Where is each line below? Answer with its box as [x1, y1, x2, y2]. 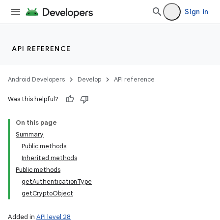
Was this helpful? [8, 95, 58, 103]
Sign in [185, 7, 208, 16]
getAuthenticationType [22, 177, 92, 186]
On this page [16, 118, 57, 127]
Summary [16, 130, 44, 138]
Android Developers [8, 75, 65, 83]
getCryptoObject [22, 189, 73, 197]
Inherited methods [22, 154, 77, 162]
